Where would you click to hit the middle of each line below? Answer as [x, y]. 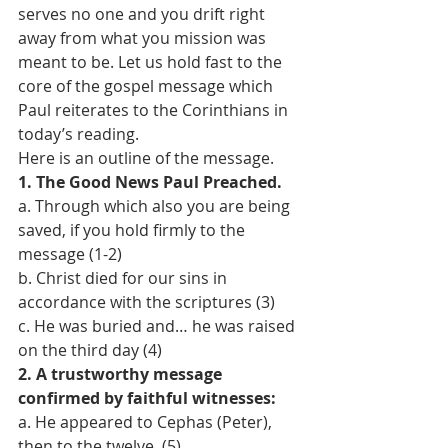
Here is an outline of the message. [148, 158]
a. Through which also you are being [156, 206]
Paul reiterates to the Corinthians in [155, 110]
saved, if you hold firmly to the [133, 230]
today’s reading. [80, 134]
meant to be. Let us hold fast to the [152, 62]
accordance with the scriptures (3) [148, 302]
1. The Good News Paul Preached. [152, 182]
